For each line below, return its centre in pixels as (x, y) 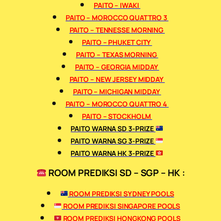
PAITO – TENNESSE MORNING (117, 30)
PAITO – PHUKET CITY (117, 42)
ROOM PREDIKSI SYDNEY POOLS (121, 193)
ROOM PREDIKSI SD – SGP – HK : (116, 173)
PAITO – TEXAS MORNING (117, 54)
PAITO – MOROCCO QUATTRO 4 (117, 104)
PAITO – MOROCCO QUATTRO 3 (117, 17)
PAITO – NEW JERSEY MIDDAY (117, 79)
